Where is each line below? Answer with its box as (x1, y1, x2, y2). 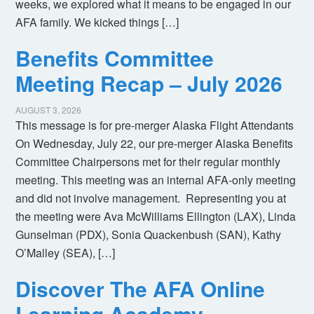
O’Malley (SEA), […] (15, 245, 116, 261)
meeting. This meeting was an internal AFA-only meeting (15, 172, 296, 189)
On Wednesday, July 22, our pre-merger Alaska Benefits (15, 135, 294, 152)
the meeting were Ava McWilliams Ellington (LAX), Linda (15, 208, 296, 225)
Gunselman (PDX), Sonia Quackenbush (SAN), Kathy (15, 226, 282, 243)
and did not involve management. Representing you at (15, 190, 287, 207)
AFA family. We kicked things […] (15, 14, 179, 31)
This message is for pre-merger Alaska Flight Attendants (15, 117, 294, 134)
